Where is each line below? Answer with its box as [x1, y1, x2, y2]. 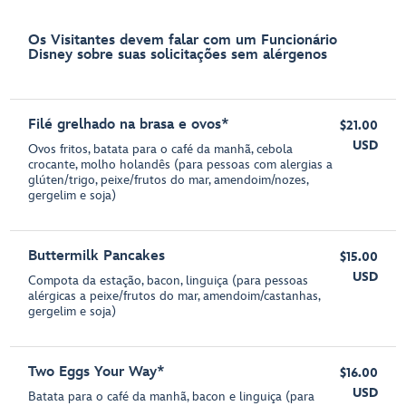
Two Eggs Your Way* [28, 362, 166, 381]
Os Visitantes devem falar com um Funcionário [28, 31, 338, 49]
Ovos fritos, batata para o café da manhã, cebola [28, 140, 294, 157]
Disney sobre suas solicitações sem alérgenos [28, 45, 328, 63]
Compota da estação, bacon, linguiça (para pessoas [28, 272, 309, 288]
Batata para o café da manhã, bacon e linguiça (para [28, 388, 315, 404]
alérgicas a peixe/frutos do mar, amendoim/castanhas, [28, 287, 321, 304]
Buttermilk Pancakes [28, 246, 166, 265]
